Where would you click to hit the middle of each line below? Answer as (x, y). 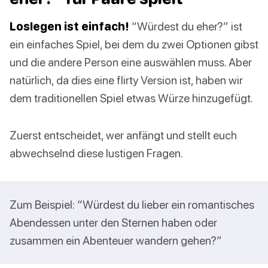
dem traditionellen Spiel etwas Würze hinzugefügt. (131, 98)
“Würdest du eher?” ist (186, 26)
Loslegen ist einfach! (69, 26)
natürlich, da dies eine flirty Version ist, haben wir (126, 80)
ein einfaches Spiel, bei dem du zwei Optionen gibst (134, 44)
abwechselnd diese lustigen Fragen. (96, 153)
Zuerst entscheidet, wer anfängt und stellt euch (123, 135)
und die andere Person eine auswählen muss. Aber (131, 62)
